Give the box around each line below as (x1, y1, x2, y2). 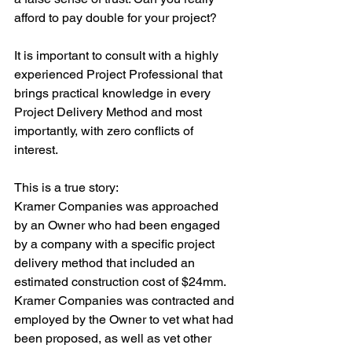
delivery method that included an (14, 255, 198, 270)
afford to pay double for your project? (14, 10, 217, 25)
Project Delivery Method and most (14, 104, 205, 119)
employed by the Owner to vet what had (14, 312, 236, 327)
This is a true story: (14, 180, 119, 195)
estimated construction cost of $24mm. (14, 274, 229, 289)
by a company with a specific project (14, 236, 218, 251)
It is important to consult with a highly (14, 48, 222, 63)
